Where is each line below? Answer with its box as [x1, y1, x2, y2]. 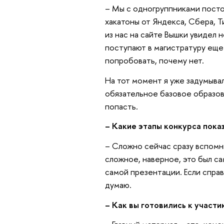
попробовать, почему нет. [104, 54, 204, 66]
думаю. [104, 178, 131, 190]
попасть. [104, 100, 138, 112]
